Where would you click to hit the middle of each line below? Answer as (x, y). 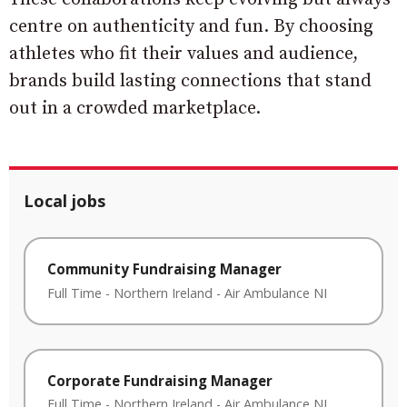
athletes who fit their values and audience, (184, 54)
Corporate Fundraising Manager (160, 380)
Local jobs (65, 201)
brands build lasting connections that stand (190, 81)
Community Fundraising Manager (164, 269)
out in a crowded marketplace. (135, 109)
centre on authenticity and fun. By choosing (191, 27)
